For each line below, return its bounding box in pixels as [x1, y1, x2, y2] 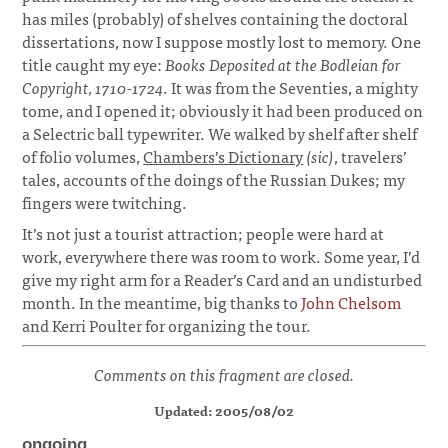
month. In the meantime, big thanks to [22, 288, 302, 315]
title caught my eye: [22, 50, 166, 77]
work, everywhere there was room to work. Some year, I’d [22, 242, 421, 269]
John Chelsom [301, 288, 402, 315]
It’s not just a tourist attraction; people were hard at [22, 219, 385, 246]
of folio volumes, [22, 142, 144, 169]
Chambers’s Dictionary [143, 142, 304, 169]
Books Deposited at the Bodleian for [165, 50, 402, 77]
